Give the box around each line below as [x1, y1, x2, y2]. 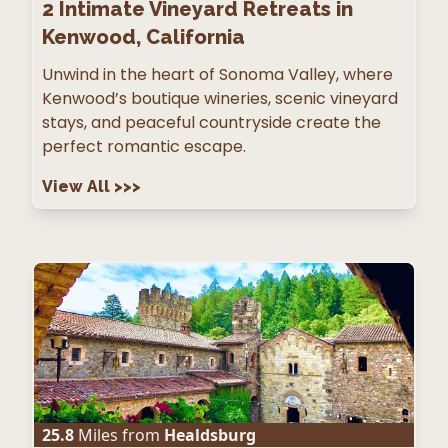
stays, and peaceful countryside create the [42, 111, 381, 135]
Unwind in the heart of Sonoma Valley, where [42, 63, 393, 87]
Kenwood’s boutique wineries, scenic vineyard [42, 87, 398, 111]
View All [42, 177, 114, 197]
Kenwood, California [42, 25, 245, 50]
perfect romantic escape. [42, 135, 246, 159]
